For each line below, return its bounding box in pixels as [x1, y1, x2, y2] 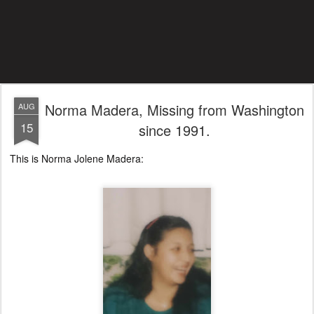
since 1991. [139, 120, 210, 140]
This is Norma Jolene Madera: [7, 151, 144, 165]
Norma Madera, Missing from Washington [45, 100, 304, 120]
